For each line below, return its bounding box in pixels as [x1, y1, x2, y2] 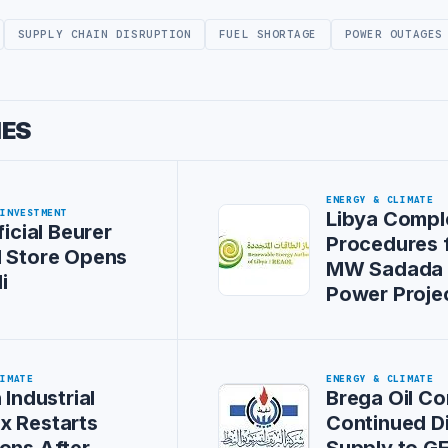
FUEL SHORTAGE [218, 27, 318, 42]
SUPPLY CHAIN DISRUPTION [17, 27, 192, 42]
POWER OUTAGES [344, 27, 443, 42]
